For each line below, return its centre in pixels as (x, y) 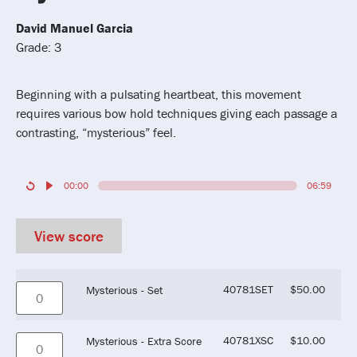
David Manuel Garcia (75, 28)
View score (69, 235)
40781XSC (248, 340)
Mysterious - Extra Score (144, 341)
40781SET (248, 289)
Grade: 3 (39, 47)
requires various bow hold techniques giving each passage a (177, 113)
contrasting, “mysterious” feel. (96, 132)
